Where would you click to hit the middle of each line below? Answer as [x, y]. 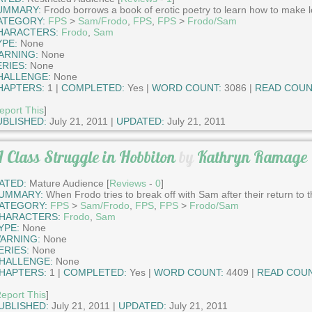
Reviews [127, 184]
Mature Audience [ [68, 184]
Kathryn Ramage [252, 157]
